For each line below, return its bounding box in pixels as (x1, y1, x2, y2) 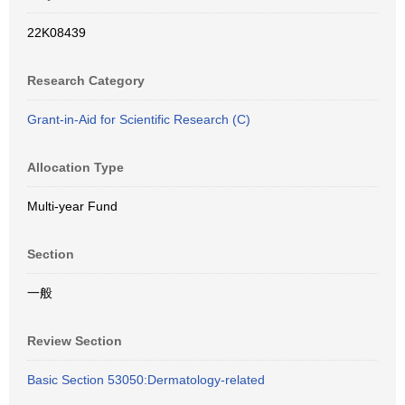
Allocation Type (27, 160, 124, 174)
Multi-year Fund (27, 199, 118, 213)
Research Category (27, 73, 145, 88)
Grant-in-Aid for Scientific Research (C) (27, 112, 250, 127)
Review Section (27, 334, 122, 348)
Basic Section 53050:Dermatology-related (27, 372, 265, 387)
